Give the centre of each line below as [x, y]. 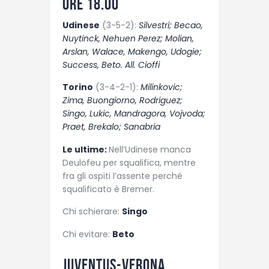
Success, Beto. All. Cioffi [111, 65]
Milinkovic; [162, 87]
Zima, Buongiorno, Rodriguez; [122, 101]
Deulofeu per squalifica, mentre [129, 162]
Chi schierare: [92, 212]
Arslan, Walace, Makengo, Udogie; [132, 52]
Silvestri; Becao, [171, 26]
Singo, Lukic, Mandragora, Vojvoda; [134, 114]
